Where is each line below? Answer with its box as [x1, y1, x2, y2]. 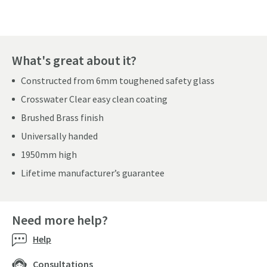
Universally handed [21, 130, 98, 142]
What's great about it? [12, 52, 136, 69]
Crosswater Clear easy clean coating [21, 93, 167, 105]
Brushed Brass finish [21, 111, 104, 124]
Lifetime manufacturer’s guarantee [21, 167, 164, 179]
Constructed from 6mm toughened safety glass [21, 74, 215, 87]
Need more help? [12, 212, 108, 229]
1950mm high [21, 148, 77, 161]
